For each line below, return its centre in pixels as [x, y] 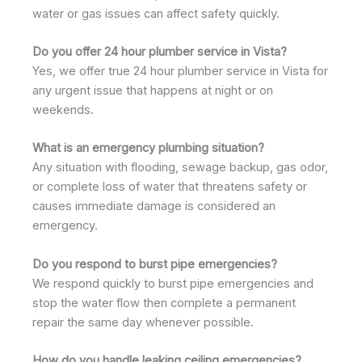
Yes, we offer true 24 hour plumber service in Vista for [180, 71]
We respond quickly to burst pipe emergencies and [173, 283]
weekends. [63, 110]
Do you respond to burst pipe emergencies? [155, 264]
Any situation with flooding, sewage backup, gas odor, [180, 168]
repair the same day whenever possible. [143, 322]
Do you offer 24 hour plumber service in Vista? [160, 52]
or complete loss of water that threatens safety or [170, 187]
